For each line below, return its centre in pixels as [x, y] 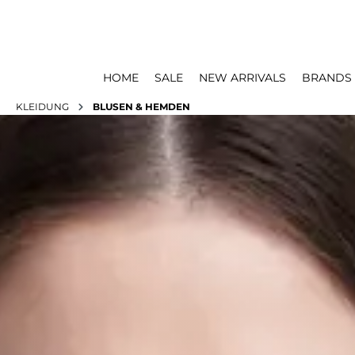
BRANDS [327, 78]
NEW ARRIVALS [242, 78]
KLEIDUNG [42, 107]
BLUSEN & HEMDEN [141, 107]
